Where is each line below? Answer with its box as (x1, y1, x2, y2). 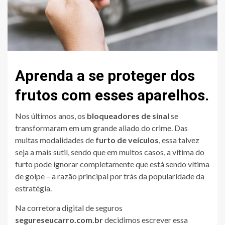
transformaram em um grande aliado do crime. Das (15, 123, 188, 133)
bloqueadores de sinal (87, 111, 171, 121)
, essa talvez (159, 135, 199, 145)
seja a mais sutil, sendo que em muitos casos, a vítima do (15, 147, 204, 157)
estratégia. (15, 183, 52, 193)
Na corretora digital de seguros (15, 203, 123, 213)
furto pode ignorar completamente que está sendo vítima (15, 159, 209, 169)
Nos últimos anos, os (15, 111, 87, 121)
